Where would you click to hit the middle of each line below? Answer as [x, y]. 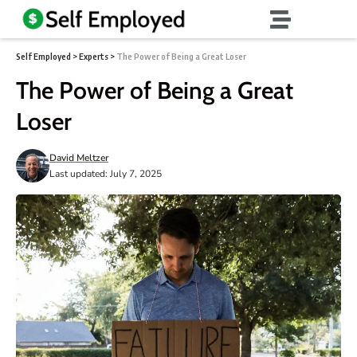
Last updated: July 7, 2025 [106, 173]
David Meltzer [79, 157]
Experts [94, 56]
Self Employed [43, 56]
